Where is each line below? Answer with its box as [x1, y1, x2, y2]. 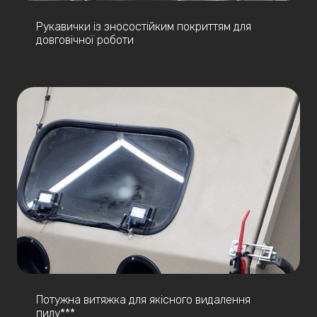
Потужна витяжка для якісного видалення [36, 292, 250, 306]
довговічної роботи [36, 33, 134, 47]
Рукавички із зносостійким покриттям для [36, 19, 251, 33]
